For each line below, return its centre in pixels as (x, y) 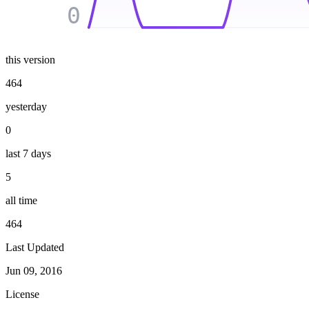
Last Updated (35, 247)
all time (21, 200)
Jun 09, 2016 (34, 270)
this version (30, 59)
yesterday (26, 106)
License (22, 294)
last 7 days (28, 153)
